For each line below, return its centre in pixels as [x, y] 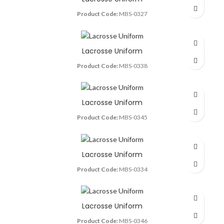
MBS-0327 [132, 14]
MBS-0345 [132, 117]
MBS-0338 [132, 65]
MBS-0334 [132, 169]
